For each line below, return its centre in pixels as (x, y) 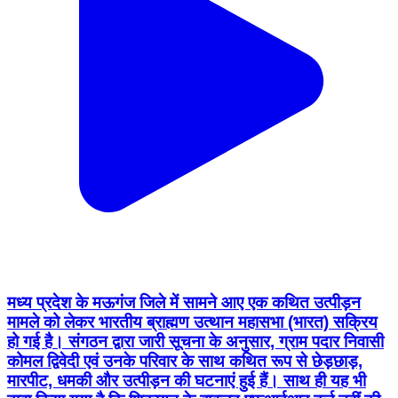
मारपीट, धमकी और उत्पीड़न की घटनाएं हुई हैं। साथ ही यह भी (187, 381)
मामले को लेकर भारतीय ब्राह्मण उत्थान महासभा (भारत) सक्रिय (192, 322)
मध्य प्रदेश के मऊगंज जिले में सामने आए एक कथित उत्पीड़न (184, 303)
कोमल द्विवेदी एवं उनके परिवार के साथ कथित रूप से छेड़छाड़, (185, 362)
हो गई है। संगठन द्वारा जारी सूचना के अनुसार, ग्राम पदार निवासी (195, 342)
